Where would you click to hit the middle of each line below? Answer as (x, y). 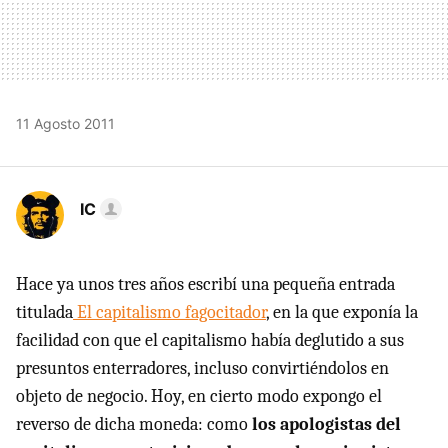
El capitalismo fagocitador (169, 313)
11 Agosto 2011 (65, 124)
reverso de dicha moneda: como (132, 425)
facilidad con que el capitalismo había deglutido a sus (210, 341)
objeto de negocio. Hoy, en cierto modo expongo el (199, 397)
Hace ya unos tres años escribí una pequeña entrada (205, 285)
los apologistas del (324, 425)
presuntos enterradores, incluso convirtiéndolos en (202, 369)
